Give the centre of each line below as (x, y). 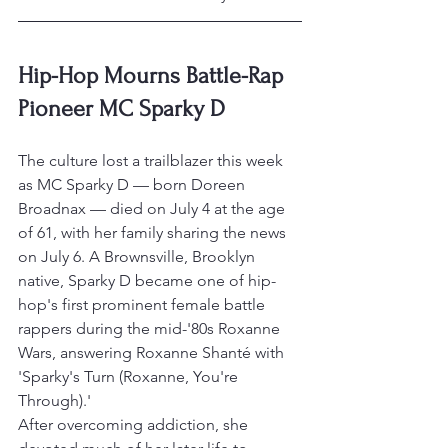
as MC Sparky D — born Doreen (133, 185)
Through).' (54, 401)
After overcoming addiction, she (135, 425)
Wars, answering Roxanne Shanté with (153, 353)
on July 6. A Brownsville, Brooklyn (138, 257)
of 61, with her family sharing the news (154, 233)
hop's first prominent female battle (143, 305)
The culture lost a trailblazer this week (152, 161)
